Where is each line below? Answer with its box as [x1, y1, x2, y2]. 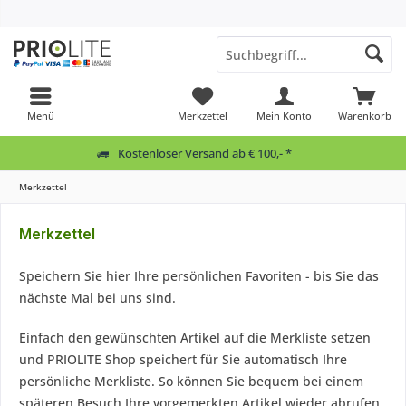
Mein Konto [256, 109, 312, 122]
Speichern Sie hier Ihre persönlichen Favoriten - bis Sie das [19, 267, 379, 285]
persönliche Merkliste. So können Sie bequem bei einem [19, 372, 363, 390]
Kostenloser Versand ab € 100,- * [117, 144, 292, 161]
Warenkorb [338, 109, 392, 122]
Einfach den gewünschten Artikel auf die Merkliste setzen [19, 329, 371, 346]
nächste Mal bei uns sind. [19, 289, 176, 306]
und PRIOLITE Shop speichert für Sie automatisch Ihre [19, 351, 347, 368]
